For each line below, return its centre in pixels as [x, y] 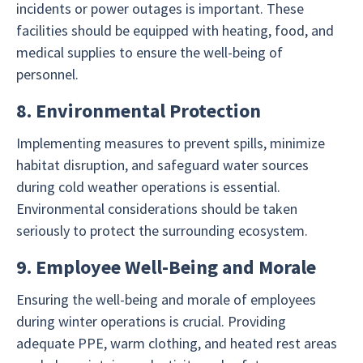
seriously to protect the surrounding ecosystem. [162, 231]
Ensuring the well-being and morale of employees [166, 300]
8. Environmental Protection [139, 111]
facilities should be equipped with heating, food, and [175, 31]
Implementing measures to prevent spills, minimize [171, 143]
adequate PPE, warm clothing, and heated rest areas [177, 344]
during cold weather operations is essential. [148, 187]
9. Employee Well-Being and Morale [166, 267]
